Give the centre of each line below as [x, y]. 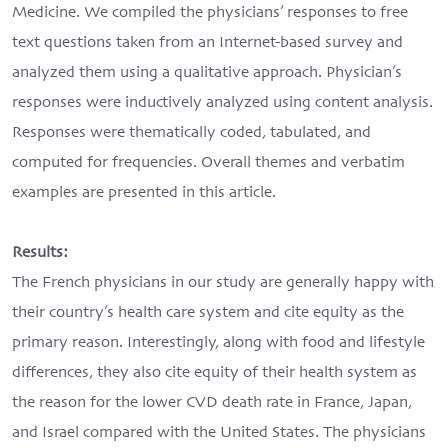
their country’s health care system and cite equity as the [208, 313]
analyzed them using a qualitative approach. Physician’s [207, 73]
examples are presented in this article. [144, 193]
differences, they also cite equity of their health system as [214, 373]
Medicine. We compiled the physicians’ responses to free [210, 13]
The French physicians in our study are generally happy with [223, 283]
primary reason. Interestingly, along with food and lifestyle [218, 343]
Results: [40, 253]
